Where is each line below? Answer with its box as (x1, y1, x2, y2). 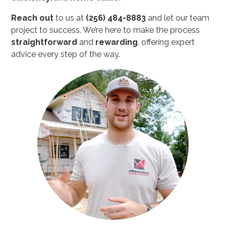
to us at (53, 13, 86, 23)
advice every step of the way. (11, 49, 121, 60)
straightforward (11, 37, 80, 47)
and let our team (146, 13, 210, 23)
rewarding (95, 37, 138, 47)
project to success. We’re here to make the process (11, 25, 200, 35)
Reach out (11, 13, 54, 23)
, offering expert (138, 37, 195, 47)
